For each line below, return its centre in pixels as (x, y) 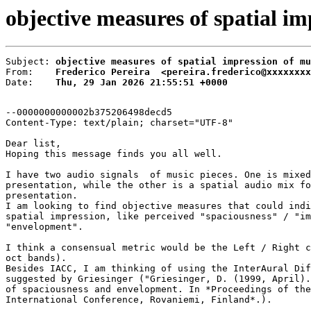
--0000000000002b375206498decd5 (89, 112)
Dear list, (33, 144)
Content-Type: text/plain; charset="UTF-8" (119, 123)
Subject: (31, 62)
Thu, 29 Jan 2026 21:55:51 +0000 (142, 83)
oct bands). (36, 258)
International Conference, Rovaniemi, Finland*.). (139, 300)
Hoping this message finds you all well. (114, 154)
